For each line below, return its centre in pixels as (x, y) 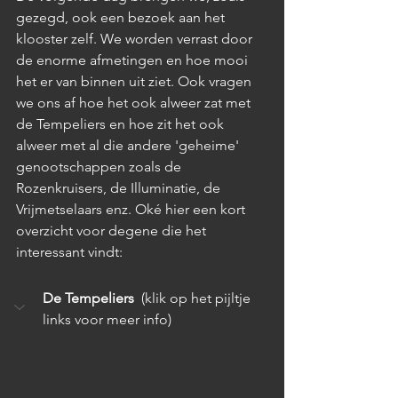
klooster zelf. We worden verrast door (136, 38)
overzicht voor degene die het (113, 230)
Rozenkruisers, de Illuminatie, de (120, 187)
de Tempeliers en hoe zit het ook (122, 123)
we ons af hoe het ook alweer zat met (135, 102)
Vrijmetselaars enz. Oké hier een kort (132, 209)
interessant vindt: (69, 251)
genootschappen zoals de (100, 166)
